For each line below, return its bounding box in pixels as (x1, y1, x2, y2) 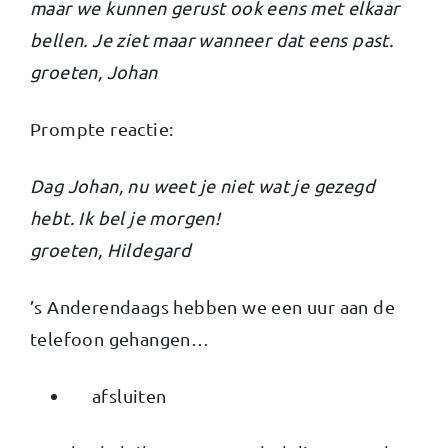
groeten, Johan (30, 60, 158, 82)
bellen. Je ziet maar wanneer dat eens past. (30, 28, 394, 50)
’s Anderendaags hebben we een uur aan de (30, 295, 395, 317)
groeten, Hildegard (30, 238, 192, 260)
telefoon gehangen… (30, 327, 210, 349)
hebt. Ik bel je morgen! (30, 206, 221, 228)
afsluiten (70, 384, 167, 406)
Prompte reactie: (30, 117, 174, 139)
